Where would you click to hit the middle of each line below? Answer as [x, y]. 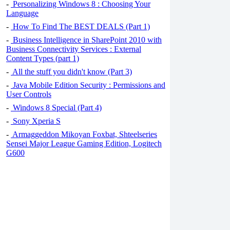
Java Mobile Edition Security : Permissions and [88, 85]
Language [22, 13]
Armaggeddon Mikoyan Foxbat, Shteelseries [84, 134]
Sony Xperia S [36, 121]
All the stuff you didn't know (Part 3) [71, 72]
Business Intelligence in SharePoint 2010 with [86, 40]
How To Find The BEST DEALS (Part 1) [80, 26]
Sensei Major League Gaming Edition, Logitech [84, 143]
